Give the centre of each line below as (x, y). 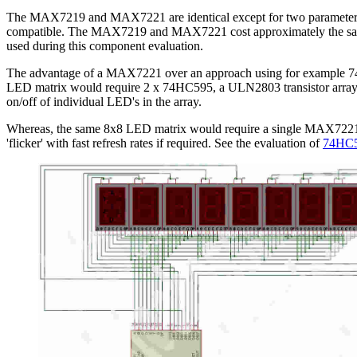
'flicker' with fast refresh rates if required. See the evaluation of (165, 143)
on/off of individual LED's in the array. (104, 101)
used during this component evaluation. (105, 45)
